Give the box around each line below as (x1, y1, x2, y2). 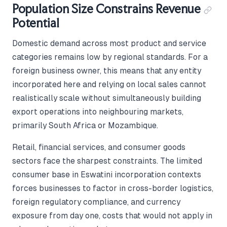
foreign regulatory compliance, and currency (12, 197, 180, 206)
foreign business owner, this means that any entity (12, 66, 201, 75)
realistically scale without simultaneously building (12, 93, 201, 102)
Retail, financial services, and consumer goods (12, 142, 185, 152)
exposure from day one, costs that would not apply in (12, 211, 212, 220)
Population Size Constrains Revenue (12, 1, 201, 16)
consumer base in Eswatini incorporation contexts (12, 170, 201, 179)
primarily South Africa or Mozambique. (12, 121, 158, 130)
